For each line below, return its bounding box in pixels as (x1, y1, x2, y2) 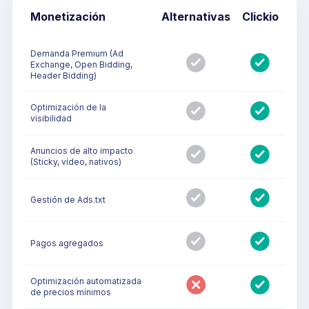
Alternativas (161, 9, 230, 23)
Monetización (30, 9, 106, 23)
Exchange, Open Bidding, (30, 59, 132, 70)
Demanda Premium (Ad (30, 48, 123, 59)
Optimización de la (30, 101, 106, 112)
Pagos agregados (30, 237, 103, 248)
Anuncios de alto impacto (30, 145, 133, 156)
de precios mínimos (30, 286, 111, 297)
